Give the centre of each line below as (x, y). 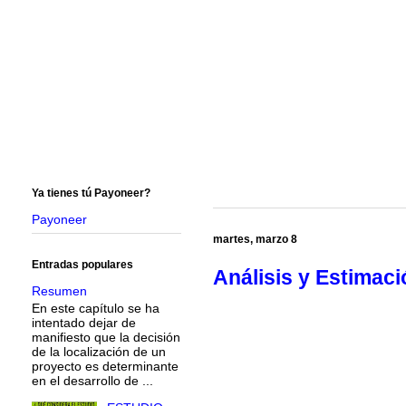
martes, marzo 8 (255, 239)
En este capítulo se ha (96, 308)
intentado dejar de (84, 322)
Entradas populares (82, 264)
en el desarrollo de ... (92, 380)
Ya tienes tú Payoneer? (91, 193)
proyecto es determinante (105, 366)
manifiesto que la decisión (106, 337)
